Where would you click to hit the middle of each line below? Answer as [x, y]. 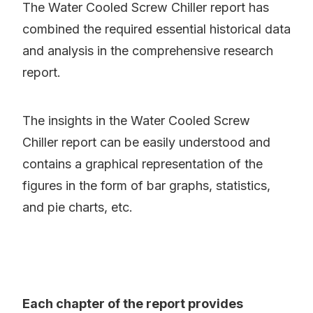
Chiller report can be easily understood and [146, 143]
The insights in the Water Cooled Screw [136, 121]
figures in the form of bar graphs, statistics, [146, 186]
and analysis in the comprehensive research [148, 51]
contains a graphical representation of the [143, 164]
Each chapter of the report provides [133, 304]
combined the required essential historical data [156, 29]
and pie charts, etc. [78, 208]
